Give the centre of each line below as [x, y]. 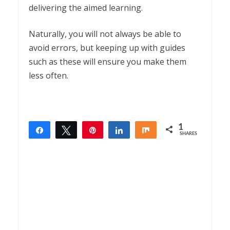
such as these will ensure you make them [108, 61]
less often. [50, 75]
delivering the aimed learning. [87, 7]
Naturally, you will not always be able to [105, 34]
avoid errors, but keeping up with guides [107, 47]
